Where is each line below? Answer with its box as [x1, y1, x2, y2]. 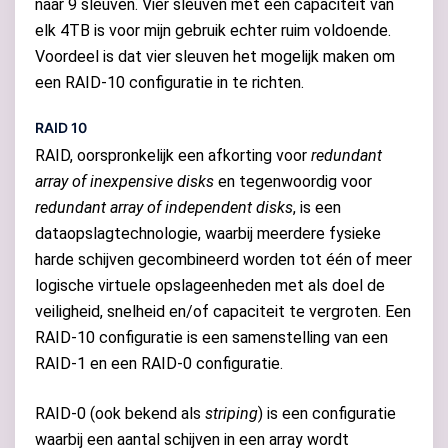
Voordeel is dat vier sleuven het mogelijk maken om [35, 46, 395, 66]
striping [205, 403, 258, 423]
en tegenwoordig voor [214, 171, 372, 191]
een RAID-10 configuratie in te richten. [35, 72, 304, 92]
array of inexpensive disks [35, 171, 214, 191]
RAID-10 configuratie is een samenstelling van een [35, 327, 388, 347]
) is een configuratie [258, 403, 396, 423]
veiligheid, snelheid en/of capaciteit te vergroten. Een [35, 301, 411, 321]
